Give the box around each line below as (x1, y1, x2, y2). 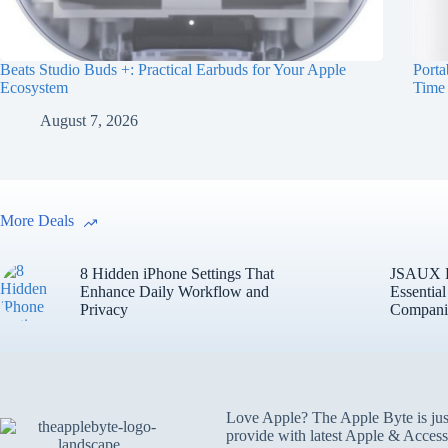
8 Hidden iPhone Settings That (80, 264, 274, 282)
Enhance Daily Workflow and (80, 282, 269, 300)
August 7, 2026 (40, 111, 138, 129)
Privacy (80, 300, 128, 318)
